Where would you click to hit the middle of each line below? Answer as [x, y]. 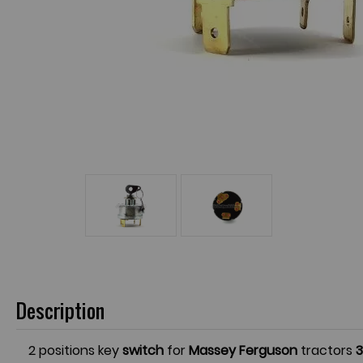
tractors [328, 350]
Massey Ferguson [245, 350]
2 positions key [75, 350]
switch [143, 350]
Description [60, 311]
